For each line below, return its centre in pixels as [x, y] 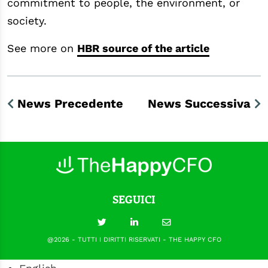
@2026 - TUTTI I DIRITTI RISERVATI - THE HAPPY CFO [134, 240]
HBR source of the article [143, 48]
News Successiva [199, 103]
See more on [42, 48]
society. [27, 20]
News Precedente [70, 103]
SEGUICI [134, 200]
